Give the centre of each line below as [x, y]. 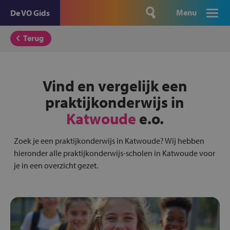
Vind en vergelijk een [115, 86]
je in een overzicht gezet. [56, 165]
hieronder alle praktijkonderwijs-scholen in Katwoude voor [114, 153]
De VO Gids [30, 13]
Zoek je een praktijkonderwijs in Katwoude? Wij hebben [109, 141]
